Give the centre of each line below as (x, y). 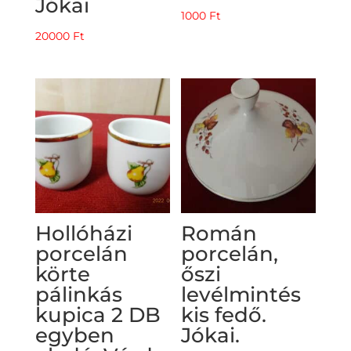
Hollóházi (83, 233)
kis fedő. (224, 315)
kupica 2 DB (98, 315)
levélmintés (241, 294)
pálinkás (78, 294)
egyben (74, 335)
